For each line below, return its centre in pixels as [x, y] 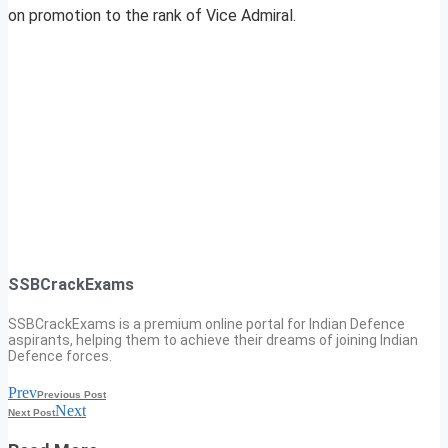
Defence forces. [60, 355]
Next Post [31, 412]
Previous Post [71, 394]
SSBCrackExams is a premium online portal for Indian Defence [206, 323]
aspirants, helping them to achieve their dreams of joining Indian [213, 339]
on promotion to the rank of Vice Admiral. [152, 16]
